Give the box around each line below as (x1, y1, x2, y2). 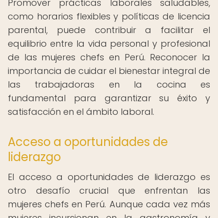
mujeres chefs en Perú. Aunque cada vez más (8, 198, 210, 210)
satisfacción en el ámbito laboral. (8, 106, 154, 118)
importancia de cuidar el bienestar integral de (8, 65, 210, 77)
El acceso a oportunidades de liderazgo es (8, 171, 210, 183)
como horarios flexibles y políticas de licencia (8, 10, 210, 22)
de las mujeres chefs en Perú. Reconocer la (8, 51, 210, 63)
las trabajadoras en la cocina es (8, 78, 210, 91)
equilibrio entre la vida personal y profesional (8, 37, 210, 50)
